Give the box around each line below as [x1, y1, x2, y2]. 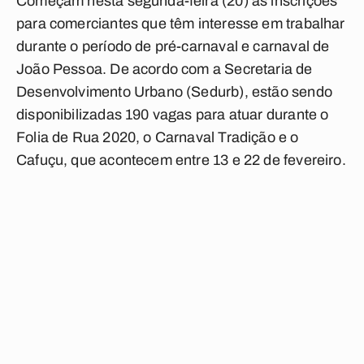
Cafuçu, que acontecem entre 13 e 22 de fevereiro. [16, 152, 346, 168]
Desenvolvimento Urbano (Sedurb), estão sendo [16, 84, 332, 100]
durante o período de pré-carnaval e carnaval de [16, 38, 330, 54]
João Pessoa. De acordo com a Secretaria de [16, 61, 313, 77]
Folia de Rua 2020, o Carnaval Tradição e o [16, 129, 299, 145]
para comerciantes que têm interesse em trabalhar [16, 15, 345, 32]
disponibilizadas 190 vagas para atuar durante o [16, 106, 329, 123]
